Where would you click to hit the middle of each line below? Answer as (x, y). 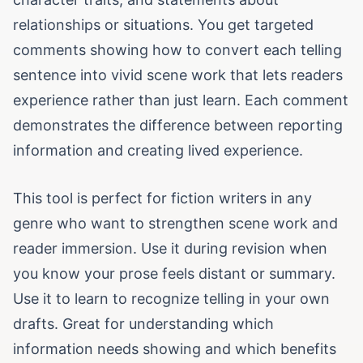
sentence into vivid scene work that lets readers (178, 75)
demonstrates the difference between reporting (178, 125)
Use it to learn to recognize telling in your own (171, 299)
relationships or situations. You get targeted (163, 25)
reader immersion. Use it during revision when (170, 248)
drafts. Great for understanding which (143, 324)
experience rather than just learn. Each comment (181, 100)
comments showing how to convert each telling (177, 50)
